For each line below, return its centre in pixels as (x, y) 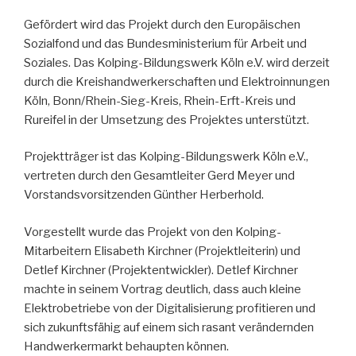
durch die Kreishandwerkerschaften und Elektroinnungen (177, 81)
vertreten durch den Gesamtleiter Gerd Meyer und (159, 176)
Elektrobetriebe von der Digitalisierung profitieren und (170, 308)
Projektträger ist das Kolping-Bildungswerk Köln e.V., (166, 157)
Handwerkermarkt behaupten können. (126, 346)
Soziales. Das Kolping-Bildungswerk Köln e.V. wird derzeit (177, 62)
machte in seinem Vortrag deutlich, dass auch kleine (163, 289)
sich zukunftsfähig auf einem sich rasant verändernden (169, 327)
